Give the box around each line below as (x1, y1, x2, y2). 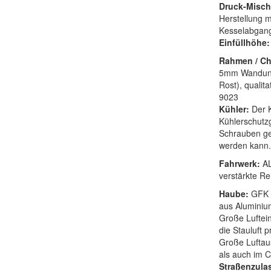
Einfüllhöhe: (218, 36, 270, 49)
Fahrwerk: (218, 157, 260, 170)
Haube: (218, 188, 251, 200)
